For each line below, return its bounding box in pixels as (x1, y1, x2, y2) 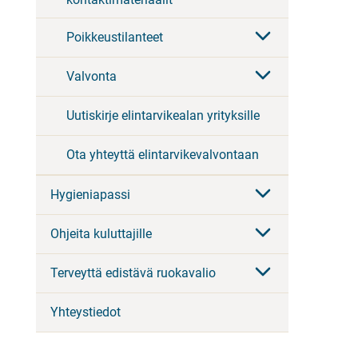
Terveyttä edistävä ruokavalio (50, 265, 216, 281)
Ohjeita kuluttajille (50, 226, 152, 242)
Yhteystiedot (50, 304, 121, 320)
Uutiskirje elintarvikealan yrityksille (66, 108, 260, 124)
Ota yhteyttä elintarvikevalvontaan (66, 147, 259, 163)
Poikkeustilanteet (66, 30, 163, 46)
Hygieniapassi (50, 187, 130, 203)
